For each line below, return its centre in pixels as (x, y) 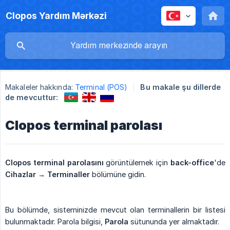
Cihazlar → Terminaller (47, 174)
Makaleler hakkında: (39, 87)
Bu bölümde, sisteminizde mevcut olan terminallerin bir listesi (115, 209)
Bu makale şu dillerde (181, 87)
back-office (193, 162)
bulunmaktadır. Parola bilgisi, (55, 221)
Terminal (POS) (101, 87)
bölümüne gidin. (118, 174)
